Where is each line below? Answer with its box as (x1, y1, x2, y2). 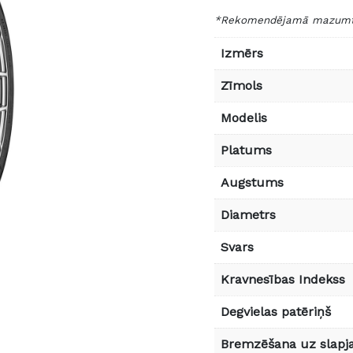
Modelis (221, 110, 267, 125)
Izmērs (221, 45, 263, 61)
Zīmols (221, 77, 262, 93)
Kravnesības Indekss (221, 271, 345, 287)
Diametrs (221, 206, 276, 222)
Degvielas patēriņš (221, 303, 331, 319)
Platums (221, 142, 272, 158)
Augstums (221, 174, 284, 190)
